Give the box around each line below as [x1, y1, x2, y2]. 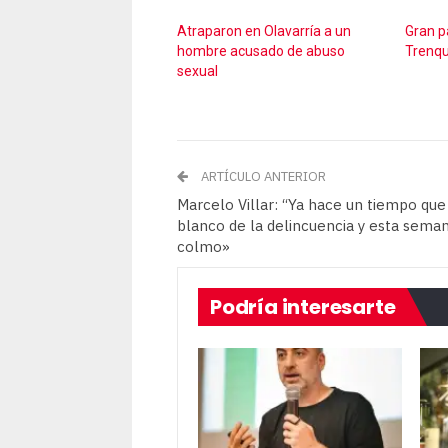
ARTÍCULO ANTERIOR [198, 168, 326, 186]
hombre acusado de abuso [177, 43, 345, 60]
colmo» [177, 237, 230, 257]
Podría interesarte [210, 293, 396, 322]
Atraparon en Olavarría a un [177, 23, 351, 40]
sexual [177, 63, 218, 80]
